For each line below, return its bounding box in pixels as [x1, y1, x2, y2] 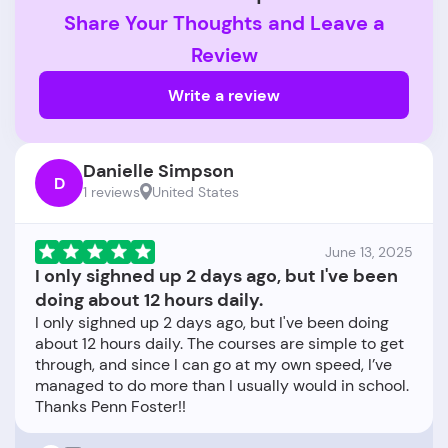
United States [152, 183, 239, 202]
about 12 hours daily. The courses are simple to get [35, 333, 404, 355]
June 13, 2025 [325, 243, 413, 262]
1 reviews [83, 183, 140, 202]
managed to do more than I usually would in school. [35, 375, 409, 397]
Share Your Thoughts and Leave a [63, 10, 385, 37]
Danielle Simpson [83, 159, 234, 184]
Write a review [168, 84, 280, 106]
